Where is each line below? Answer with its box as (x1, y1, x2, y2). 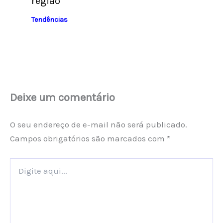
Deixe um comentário (10, 91, 115, 105)
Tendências (31, 15, 68, 24)
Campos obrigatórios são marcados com (10, 133, 167, 144)
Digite (9, 158, 28, 167)
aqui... (9, 168, 26, 177)
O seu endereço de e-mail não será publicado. (10, 119, 187, 130)
